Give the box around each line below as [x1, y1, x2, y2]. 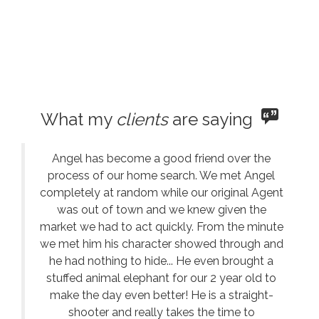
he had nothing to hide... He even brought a [49, 254, 273, 268]
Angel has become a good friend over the [52, 152, 271, 165]
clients [116, 109, 168, 130]
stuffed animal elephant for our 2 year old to [46, 271, 276, 285]
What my [41, 109, 116, 130]
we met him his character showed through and [39, 237, 283, 251]
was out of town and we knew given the [56, 203, 266, 216]
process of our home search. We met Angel [48, 169, 275, 182]
